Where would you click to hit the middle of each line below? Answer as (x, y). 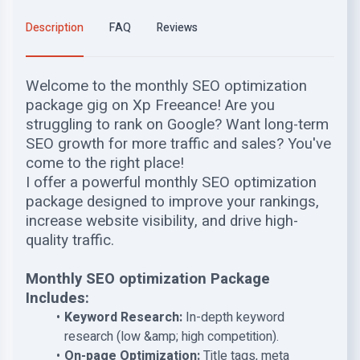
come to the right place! (107, 163)
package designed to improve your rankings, (172, 202)
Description (55, 28)
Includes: (57, 298)
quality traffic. (70, 240)
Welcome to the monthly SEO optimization (166, 86)
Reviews (177, 28)
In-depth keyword (233, 317)
